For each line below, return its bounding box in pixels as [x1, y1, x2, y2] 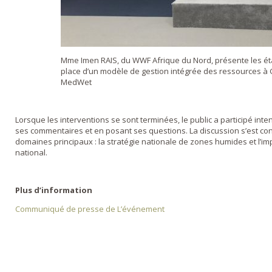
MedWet [61, 76, 92, 88]
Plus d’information [15, 185, 92, 196]
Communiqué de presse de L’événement [15, 203, 165, 215]
